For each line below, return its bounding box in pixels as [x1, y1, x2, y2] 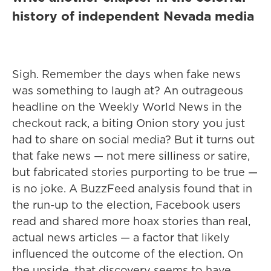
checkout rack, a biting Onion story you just [12, 116, 245, 131]
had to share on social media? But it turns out [12, 132, 255, 148]
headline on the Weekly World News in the [12, 99, 242, 115]
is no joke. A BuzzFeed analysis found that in [12, 181, 252, 197]
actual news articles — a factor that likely [12, 230, 230, 246]
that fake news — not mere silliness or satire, [12, 148, 250, 164]
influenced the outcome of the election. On [12, 246, 243, 262]
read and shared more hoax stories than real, [12, 214, 250, 229]
